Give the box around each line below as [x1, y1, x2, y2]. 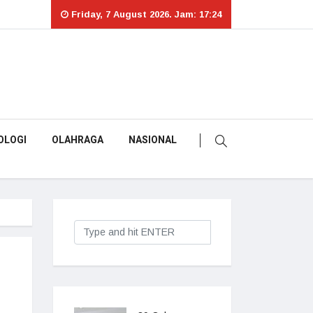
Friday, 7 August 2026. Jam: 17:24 [68, 9, 221, 20]
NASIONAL [129, 133, 177, 147]
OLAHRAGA [52, 133, 103, 147]
